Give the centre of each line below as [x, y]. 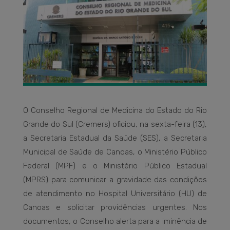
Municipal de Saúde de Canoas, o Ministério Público [115, 152]
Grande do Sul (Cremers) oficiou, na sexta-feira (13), [115, 124]
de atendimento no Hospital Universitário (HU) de [115, 194]
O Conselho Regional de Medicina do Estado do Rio [115, 111]
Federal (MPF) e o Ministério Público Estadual [115, 166]
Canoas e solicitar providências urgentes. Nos [115, 208]
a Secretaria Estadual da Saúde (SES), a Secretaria [115, 138]
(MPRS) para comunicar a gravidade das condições [115, 180]
